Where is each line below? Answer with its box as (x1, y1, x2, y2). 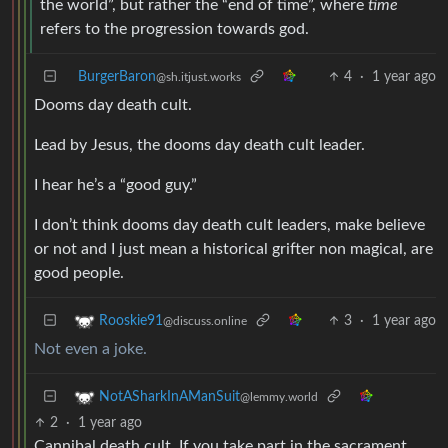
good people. (34, 264, 124, 281)
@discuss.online (163, 315, 247, 327)
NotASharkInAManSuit (99, 390, 240, 404)
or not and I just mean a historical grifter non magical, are (34, 240, 433, 257)
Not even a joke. (34, 340, 147, 357)
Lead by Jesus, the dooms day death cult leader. (34, 136, 365, 153)
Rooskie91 (99, 314, 163, 328)
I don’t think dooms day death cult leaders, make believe (34, 216, 425, 233)
